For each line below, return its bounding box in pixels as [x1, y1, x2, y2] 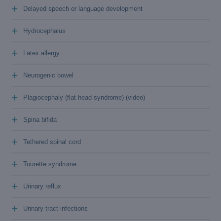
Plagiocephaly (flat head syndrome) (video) [126, 94, 145, 101]
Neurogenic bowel [23, 72, 74, 79]
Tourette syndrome [23, 160, 76, 168]
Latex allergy [23, 49, 60, 57]
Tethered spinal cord [23, 138, 81, 146]
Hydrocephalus [23, 27, 66, 35]
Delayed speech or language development [23, 5, 143, 12]
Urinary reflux [23, 183, 61, 190]
